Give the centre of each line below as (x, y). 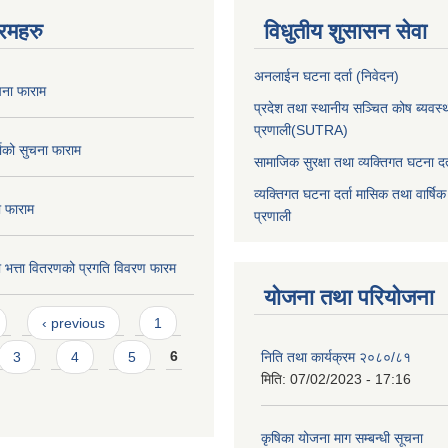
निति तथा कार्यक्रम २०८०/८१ (336, 357)
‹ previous (73, 322)
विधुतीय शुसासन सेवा (345, 31)
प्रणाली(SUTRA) (301, 130)
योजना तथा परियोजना (349, 297)
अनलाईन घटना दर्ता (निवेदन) (326, 76)
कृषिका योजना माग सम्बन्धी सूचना (342, 438)
